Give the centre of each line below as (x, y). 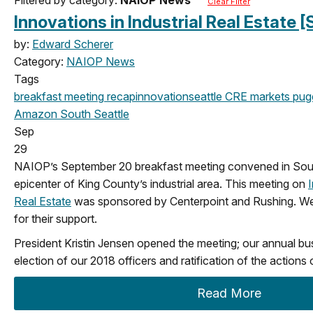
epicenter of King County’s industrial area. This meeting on (161, 183)
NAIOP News (101, 61)
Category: (40, 61)
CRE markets (256, 96)
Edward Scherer (73, 44)
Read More (230, 293)
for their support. (56, 218)
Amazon (36, 114)
